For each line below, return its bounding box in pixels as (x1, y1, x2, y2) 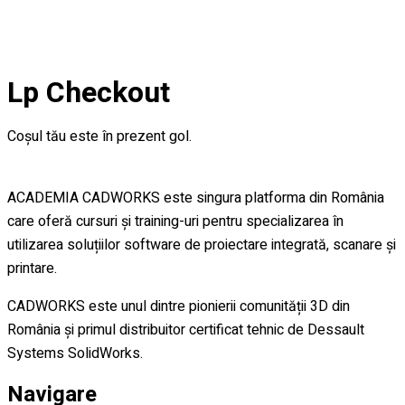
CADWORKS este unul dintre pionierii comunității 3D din (7, 295, 350, 317)
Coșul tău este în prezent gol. (7, 125, 192, 147)
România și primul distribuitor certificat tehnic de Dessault (7, 318, 364, 341)
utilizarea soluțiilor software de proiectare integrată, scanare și (7, 233, 396, 256)
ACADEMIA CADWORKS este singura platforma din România (7, 186, 384, 209)
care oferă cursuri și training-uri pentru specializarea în (7, 210, 344, 232)
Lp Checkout (7, 71, 170, 115)
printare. (7, 257, 57, 279)
